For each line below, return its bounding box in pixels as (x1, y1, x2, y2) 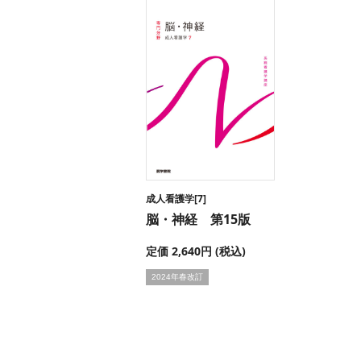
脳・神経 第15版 (145, 210, 251, 228)
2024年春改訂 (151, 272, 203, 281)
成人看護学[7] (145, 192, 206, 205)
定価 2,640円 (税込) (145, 243, 246, 259)
